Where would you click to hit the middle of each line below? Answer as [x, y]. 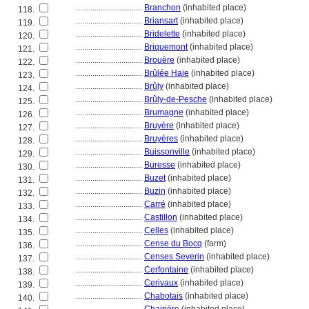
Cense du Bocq [173, 243]
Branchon [162, 8]
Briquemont [166, 47]
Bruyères [161, 139]
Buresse [160, 165]
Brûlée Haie [167, 73]
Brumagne [164, 112]
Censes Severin [174, 257]
